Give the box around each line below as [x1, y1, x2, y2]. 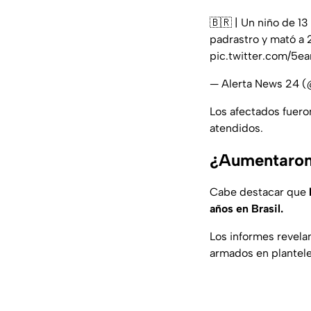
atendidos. [210, 121, 263, 135]
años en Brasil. [210, 202, 283, 216]
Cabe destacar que [210, 185, 309, 199]
